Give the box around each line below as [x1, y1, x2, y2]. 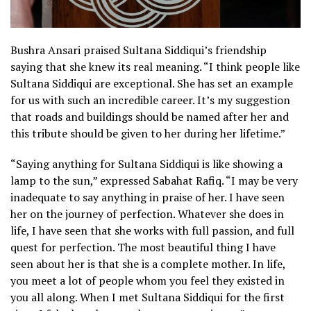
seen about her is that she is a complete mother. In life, [10, 256, 285, 272]
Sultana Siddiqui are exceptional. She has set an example [10, 76, 293, 92]
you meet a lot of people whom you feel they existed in [10, 273, 285, 289]
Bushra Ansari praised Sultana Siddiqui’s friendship [10, 42, 267, 58]
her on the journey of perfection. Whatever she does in [10, 206, 284, 222]
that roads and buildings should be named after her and [10, 109, 289, 125]
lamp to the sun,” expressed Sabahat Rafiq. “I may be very [10, 173, 298, 189]
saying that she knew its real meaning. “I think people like [10, 59, 300, 75]
